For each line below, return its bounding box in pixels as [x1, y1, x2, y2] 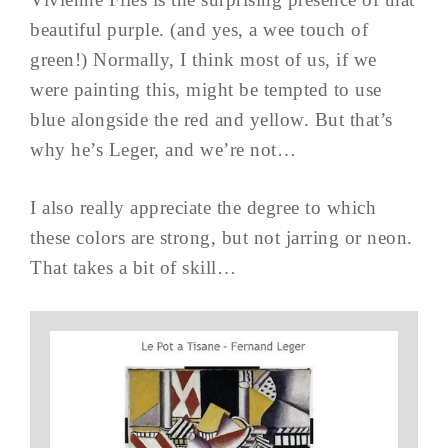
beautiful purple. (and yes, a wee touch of [30, 19, 368, 40]
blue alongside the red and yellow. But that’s [30, 109, 393, 130]
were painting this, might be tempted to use [30, 79, 382, 100]
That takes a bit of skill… [30, 257, 236, 278]
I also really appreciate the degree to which [30, 197, 376, 218]
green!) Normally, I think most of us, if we [30, 49, 377, 70]
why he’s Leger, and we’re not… [30, 139, 296, 160]
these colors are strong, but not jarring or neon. [30, 227, 413, 248]
